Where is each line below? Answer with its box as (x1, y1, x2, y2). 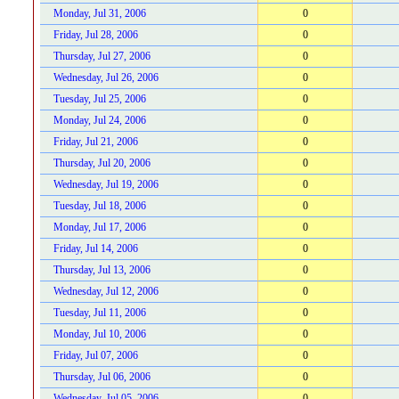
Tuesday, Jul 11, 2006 (53, 306, 146, 319)
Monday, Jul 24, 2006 (53, 114, 146, 126)
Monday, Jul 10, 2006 (53, 328, 146, 340)
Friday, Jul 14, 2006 (53, 242, 138, 255)
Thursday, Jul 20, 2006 (53, 157, 151, 169)
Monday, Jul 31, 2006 (53, 7, 146, 20)
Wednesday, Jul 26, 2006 (53, 71, 159, 84)
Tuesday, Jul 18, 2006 (53, 199, 146, 212)
